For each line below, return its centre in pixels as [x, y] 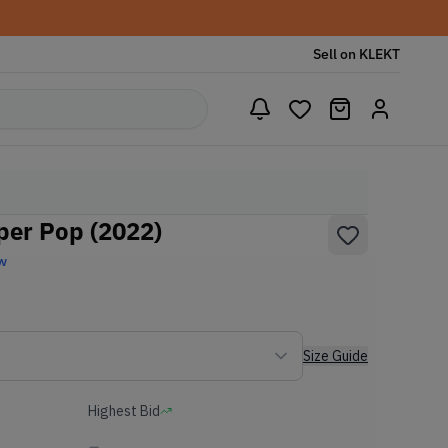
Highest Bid [124, 411]
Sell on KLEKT [356, 54]
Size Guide [335, 356]
